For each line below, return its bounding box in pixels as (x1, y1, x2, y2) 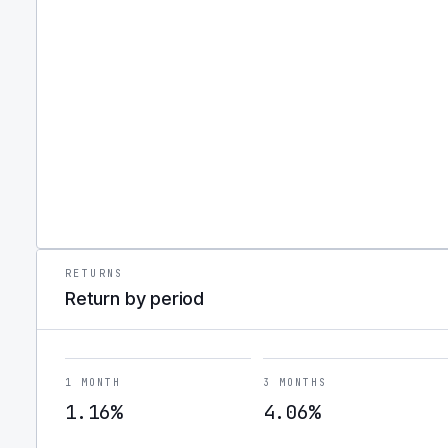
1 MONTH (65, 376, 121, 389)
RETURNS (65, 267, 124, 280)
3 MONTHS (262, 376, 327, 389)
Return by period (65, 288, 205, 309)
